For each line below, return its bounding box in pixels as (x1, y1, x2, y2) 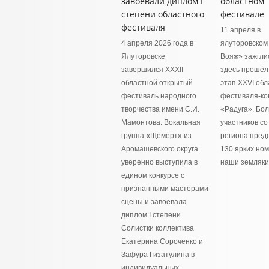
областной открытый (121, 79, 193, 87)
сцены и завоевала (121, 198, 187, 206)
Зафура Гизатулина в (121, 250, 195, 259)
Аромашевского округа (121, 145, 198, 153)
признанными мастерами (121, 184, 208, 193)
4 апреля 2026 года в (121, 39, 193, 47)
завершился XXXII (121, 65, 183, 74)
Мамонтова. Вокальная (121, 118, 201, 127)
